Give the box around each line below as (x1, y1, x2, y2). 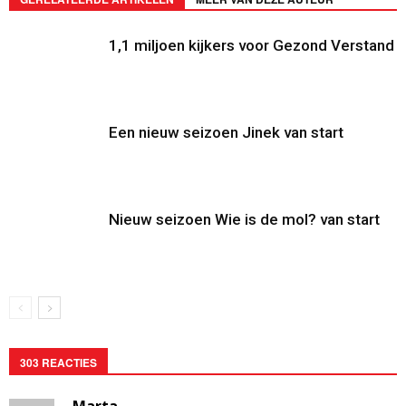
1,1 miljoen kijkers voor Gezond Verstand (109, 35, 394, 54)
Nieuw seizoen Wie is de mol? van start (109, 209, 380, 228)
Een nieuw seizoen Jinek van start (109, 122, 343, 141)
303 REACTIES (20, 353, 97, 371)
